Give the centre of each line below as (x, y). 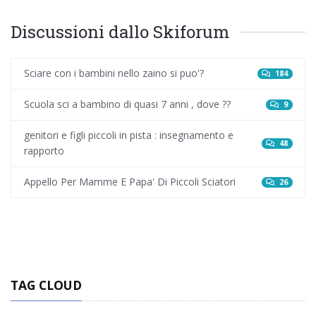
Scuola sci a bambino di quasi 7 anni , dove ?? (127, 104)
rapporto (44, 151)
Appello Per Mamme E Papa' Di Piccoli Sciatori (129, 182)
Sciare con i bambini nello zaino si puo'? (114, 73)
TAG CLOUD (46, 285)
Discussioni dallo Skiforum (120, 31)
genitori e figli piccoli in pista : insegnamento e (128, 135)
